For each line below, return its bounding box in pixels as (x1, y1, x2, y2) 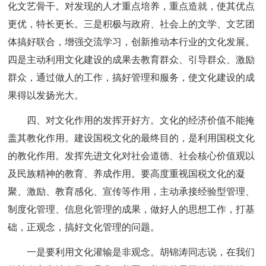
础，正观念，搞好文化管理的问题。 (8, 222, 160, 232)
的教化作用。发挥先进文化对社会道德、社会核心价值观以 (8, 151, 255, 161)
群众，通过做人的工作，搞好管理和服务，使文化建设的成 (8, 72, 255, 83)
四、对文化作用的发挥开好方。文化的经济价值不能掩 (27, 115, 255, 125)
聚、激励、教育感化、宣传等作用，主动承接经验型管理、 (8, 186, 255, 197)
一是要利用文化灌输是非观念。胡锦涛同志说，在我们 (27, 247, 255, 257)
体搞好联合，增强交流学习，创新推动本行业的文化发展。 (8, 37, 255, 47)
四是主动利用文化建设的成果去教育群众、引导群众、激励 (8, 55, 255, 65)
